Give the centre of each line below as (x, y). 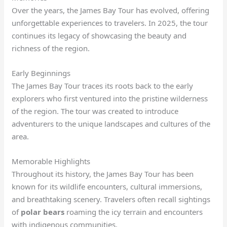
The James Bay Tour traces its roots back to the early (103, 85)
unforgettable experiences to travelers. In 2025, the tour (110, 23)
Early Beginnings (41, 73)
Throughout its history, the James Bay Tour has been (103, 174)
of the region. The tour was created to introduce (95, 111)
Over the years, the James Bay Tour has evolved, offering (111, 10)
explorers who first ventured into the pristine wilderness (110, 98)
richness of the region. (51, 48)
